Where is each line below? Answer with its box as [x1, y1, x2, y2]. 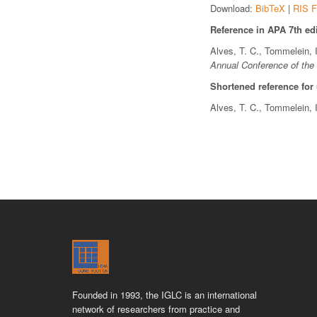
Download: [210, 1, 255, 15]
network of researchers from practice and [72, 302, 240, 316]
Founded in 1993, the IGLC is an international [72, 288, 257, 301]
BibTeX [255, 1, 285, 15]
